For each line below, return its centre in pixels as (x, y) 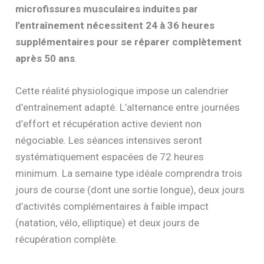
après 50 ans (45, 58)
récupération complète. (67, 239)
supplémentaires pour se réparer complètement (129, 42)
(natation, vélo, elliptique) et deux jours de (108, 222)
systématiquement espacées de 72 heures (110, 156)
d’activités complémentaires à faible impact (112, 206)
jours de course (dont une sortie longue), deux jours (130, 189)
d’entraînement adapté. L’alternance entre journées (128, 107)
